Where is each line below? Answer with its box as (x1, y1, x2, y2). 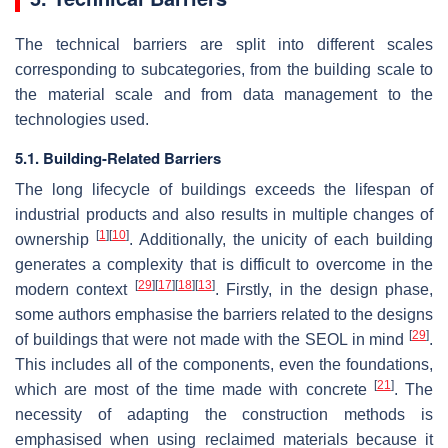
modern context (15, 280, 135, 298)
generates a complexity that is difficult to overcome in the (15, 255, 433, 273)
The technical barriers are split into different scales (15, 35, 433, 53)
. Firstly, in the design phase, (214, 280, 434, 298)
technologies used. (15, 110, 149, 128)
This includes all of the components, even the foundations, (15, 355, 433, 373)
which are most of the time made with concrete (15, 380, 374, 398)
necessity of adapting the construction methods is (15, 405, 433, 423)
